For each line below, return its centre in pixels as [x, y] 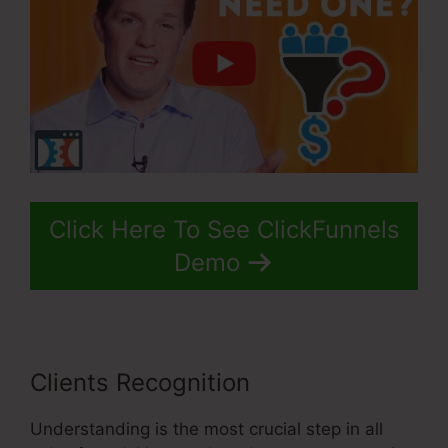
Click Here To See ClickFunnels [224, 229]
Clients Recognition [140, 382]
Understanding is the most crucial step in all [206, 428]
